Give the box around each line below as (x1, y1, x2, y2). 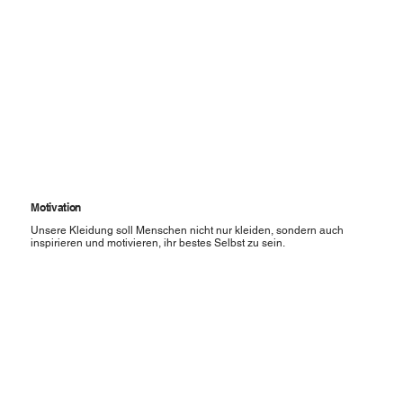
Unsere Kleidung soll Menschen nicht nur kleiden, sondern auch (31, 224, 345, 237)
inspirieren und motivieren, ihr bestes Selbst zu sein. (31, 237, 286, 250)
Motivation (31, 200, 81, 214)
